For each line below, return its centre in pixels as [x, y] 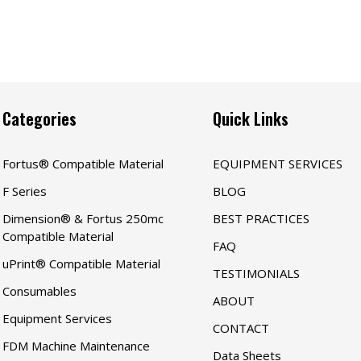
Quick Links [250, 119]
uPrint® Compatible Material [82, 264]
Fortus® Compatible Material [83, 164]
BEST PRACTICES [261, 219]
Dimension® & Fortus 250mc [83, 219]
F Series [25, 191]
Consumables [40, 291]
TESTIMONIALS [256, 274]
